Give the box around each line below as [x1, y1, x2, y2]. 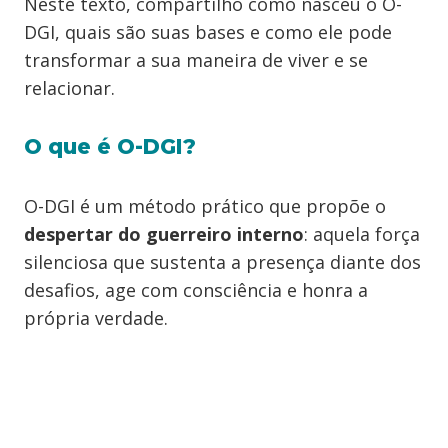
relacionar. [24, 76, 115, 100]
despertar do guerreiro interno [24, 222, 304, 246]
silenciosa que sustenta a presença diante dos [24, 250, 421, 274]
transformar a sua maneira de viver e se [24, 48, 368, 72]
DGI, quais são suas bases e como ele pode [24, 20, 392, 44]
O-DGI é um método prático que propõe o [24, 194, 386, 218]
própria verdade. [24, 306, 168, 330]
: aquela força [304, 222, 420, 246]
